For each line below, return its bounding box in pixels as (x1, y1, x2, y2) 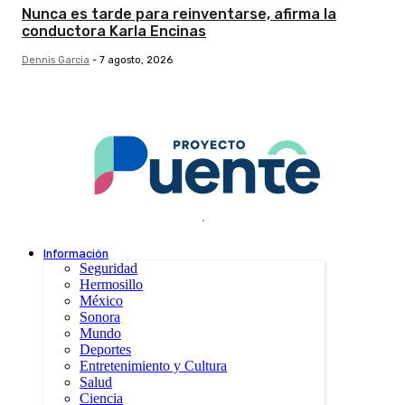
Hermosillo (80, 277, 143, 293)
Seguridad (80, 260, 137, 277)
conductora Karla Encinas (22, 23, 206, 41)
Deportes (80, 342, 131, 358)
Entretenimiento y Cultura (80, 358, 227, 374)
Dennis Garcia (22, 54, 89, 67)
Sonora (80, 309, 120, 325)
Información (43, 245, 108, 261)
